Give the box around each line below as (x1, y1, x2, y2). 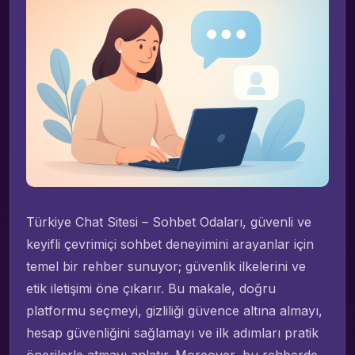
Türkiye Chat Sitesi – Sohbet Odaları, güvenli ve (26, 213, 311, 230)
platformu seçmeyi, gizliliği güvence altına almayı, (26, 302, 323, 319)
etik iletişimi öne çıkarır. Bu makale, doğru (26, 280, 276, 296)
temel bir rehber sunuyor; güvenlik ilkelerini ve (26, 258, 306, 274)
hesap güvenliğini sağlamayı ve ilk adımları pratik (26, 324, 319, 341)
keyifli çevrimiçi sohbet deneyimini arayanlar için (26, 235, 314, 252)
